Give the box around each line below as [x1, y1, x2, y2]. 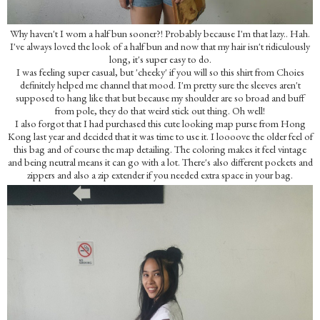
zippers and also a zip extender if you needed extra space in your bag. [27, 168, 293, 181]
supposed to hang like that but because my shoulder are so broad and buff [16, 91, 304, 104]
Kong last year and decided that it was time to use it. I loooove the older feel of [7, 129, 313, 143]
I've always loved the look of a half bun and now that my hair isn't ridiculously [10, 39, 310, 53]
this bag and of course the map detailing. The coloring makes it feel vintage [14, 142, 306, 156]
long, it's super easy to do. [109, 52, 211, 66]
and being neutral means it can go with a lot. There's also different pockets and [7, 155, 313, 169]
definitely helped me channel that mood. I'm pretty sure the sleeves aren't [19, 78, 301, 91]
